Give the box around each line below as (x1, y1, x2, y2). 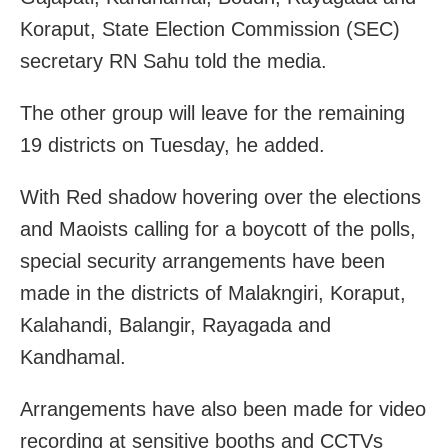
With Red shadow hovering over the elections (20, 185, 421, 208)
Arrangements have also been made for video (20, 397, 426, 420)
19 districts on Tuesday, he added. (20, 133, 325, 156)
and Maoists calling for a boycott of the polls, (20, 217, 416, 240)
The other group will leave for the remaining (20, 101, 405, 124)
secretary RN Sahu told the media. (20, 49, 327, 72)
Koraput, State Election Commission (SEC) (20, 17, 400, 40)
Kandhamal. (20, 345, 126, 368)
